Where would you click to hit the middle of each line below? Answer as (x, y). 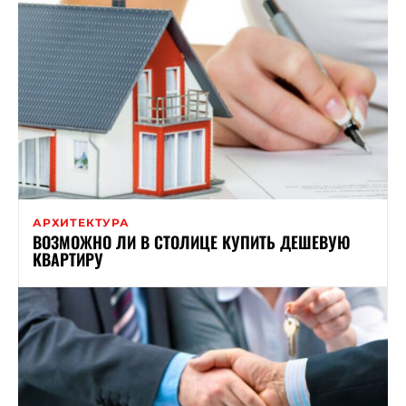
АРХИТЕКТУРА (81, 222)
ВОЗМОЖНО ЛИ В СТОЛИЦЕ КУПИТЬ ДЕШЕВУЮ (191, 242)
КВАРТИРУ (68, 259)
